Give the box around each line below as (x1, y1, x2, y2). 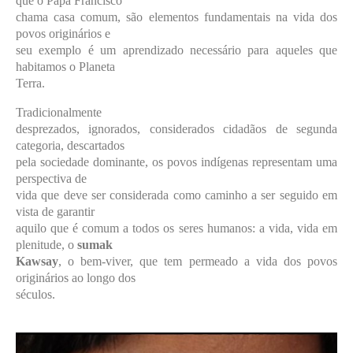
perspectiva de (16, 171, 87, 185)
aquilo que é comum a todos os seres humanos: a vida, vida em (16, 221, 337, 235)
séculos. (16, 287, 55, 301)
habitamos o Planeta (16, 59, 115, 73)
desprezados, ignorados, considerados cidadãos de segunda (16, 121, 337, 136)
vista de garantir (16, 204, 95, 218)
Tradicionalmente (16, 105, 102, 119)
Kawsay (16, 254, 58, 268)
